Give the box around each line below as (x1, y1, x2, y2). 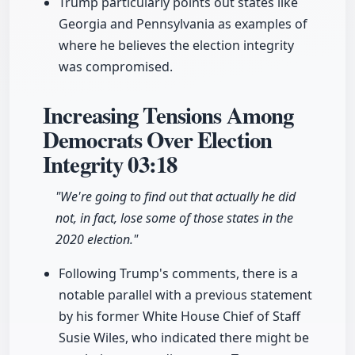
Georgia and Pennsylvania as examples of (59, 15, 307, 33)
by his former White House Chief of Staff (59, 307, 300, 326)
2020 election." (55, 231, 138, 249)
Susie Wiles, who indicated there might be (59, 329, 309, 347)
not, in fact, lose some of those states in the (55, 209, 293, 227)
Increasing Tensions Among (43, 98, 294, 132)
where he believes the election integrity (59, 36, 294, 55)
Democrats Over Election (43, 123, 273, 157)
